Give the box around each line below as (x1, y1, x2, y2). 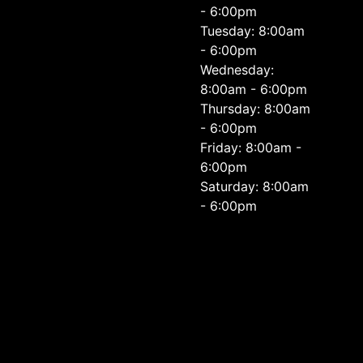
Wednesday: (200, 62, 275, 78)
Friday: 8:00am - (200, 139, 302, 156)
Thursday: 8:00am (200, 100, 311, 117)
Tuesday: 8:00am (200, 23, 305, 39)
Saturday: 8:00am (200, 178, 310, 194)
